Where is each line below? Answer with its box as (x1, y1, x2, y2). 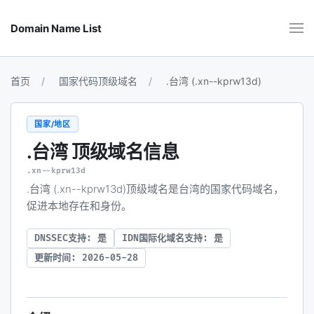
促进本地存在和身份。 (27, 199, 132, 212)
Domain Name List (11, 21, 102, 35)
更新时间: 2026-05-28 (34, 252, 138, 264)
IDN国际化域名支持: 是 (122, 232, 223, 244)
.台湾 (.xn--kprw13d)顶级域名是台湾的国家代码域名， (27, 182, 284, 196)
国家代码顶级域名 (59, 75, 137, 87)
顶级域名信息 (71, 141, 179, 163)
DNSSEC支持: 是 (34, 232, 107, 244)
